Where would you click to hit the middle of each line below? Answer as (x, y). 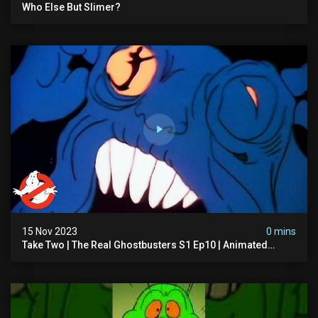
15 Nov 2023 (50, 231)
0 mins (281, 231)
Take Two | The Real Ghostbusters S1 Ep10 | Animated (145, 245)
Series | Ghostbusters (72, 256)
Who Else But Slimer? (71, 7)
